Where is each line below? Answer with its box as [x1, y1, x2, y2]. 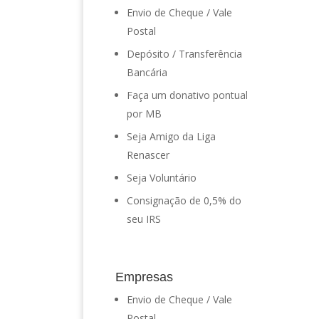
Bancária [127, 66, 167, 79]
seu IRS [127, 212, 161, 226]
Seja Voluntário [127, 171, 197, 184]
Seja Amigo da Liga [127, 130, 216, 143]
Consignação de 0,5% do [127, 194, 241, 207]
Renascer [127, 148, 169, 162]
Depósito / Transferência [127, 47, 242, 61]
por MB [127, 107, 162, 120]
